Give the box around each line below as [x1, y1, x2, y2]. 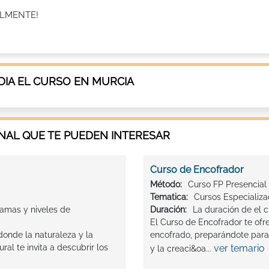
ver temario [214, 243, 265, 255]
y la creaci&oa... [150, 244, 214, 254]
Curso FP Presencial [188, 180, 267, 190]
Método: [150, 180, 182, 190]
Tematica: [150, 192, 188, 202]
